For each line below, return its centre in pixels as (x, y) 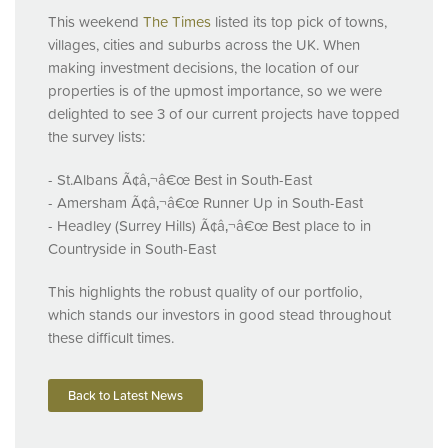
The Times (177, 22)
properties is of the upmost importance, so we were (215, 91)
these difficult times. (111, 338)
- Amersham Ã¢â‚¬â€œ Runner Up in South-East (205, 203)
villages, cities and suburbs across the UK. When (204, 45)
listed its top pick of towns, (299, 22)
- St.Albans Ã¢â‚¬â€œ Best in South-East (180, 180)
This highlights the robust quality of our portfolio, (205, 292)
